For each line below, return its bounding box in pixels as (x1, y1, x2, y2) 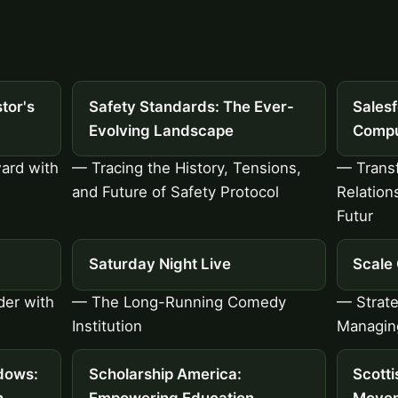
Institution (72, 316, 143, 335)
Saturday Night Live (88, 255, 231, 274)
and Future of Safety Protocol (72, 182, 280, 201)
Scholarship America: (88, 365, 242, 384)
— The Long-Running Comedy (72, 292, 287, 311)
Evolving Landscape (88, 121, 234, 139)
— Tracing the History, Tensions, (72, 158, 302, 177)
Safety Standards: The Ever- (88, 97, 294, 115)
